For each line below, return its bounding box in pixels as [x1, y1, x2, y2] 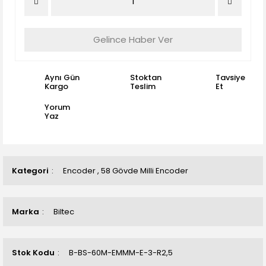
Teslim [130, 81, 156, 92]
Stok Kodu [12, 247, 55, 258]
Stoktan [130, 72, 161, 83]
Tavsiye [216, 72, 245, 83]
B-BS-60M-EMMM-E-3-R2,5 [69, 247, 173, 258]
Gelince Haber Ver [93, 33, 173, 46]
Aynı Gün [45, 72, 80, 83]
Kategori [12, 165, 49, 176]
